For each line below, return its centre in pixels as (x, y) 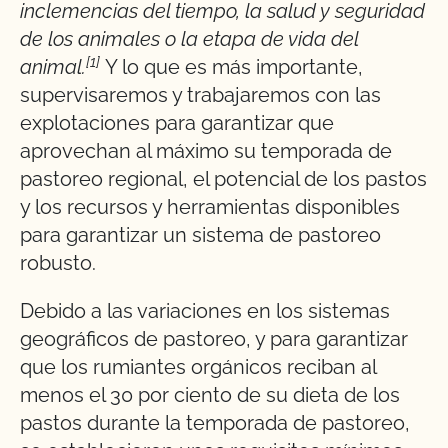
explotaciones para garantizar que (177, 123)
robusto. (58, 263)
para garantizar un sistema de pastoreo (200, 235)
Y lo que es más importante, (231, 67)
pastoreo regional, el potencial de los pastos (223, 179)
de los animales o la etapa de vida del (189, 39)
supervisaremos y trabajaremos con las (200, 95)
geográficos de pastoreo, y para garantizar (214, 339)
